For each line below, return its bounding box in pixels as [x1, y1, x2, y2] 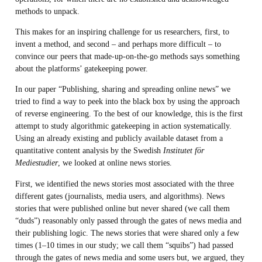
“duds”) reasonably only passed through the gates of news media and [15, 215, 242, 225]
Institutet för [163, 146, 204, 156]
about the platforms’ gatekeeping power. [15, 63, 148, 73]
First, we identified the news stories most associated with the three [15, 178, 234, 188]
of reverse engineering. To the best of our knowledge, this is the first [15, 109, 243, 119]
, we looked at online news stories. [57, 158, 172, 168]
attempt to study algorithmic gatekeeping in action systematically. [15, 121, 232, 131]
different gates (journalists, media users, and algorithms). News [15, 191, 225, 201]
